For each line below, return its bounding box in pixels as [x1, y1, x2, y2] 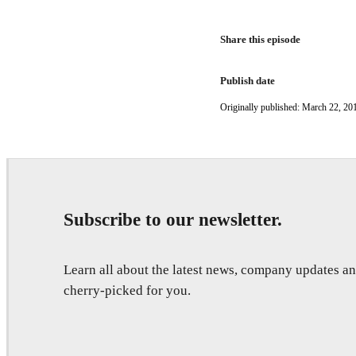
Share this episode [220, 33, 301, 45]
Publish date [220, 74, 276, 87]
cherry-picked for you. [64, 282, 191, 298]
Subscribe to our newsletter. [64, 208, 282, 230]
